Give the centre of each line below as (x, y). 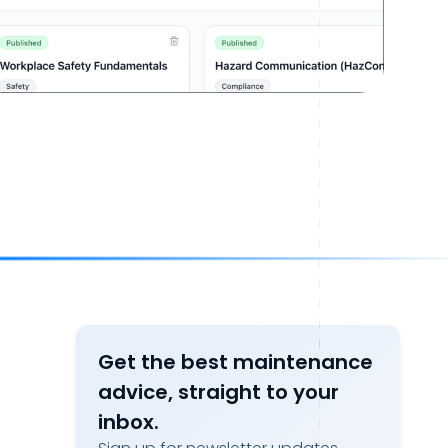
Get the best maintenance (235, 362)
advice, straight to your (218, 392)
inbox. (128, 422)
